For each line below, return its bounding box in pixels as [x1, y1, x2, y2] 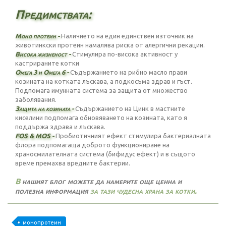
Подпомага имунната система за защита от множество [15, 87, 188, 94]
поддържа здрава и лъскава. [15, 123, 105, 130]
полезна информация [15, 186, 88, 195]
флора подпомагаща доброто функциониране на [15, 141, 169, 148]
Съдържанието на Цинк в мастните [74, 105, 185, 112]
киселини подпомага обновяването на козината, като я [15, 114, 187, 121]
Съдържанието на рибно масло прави [69, 69, 187, 76]
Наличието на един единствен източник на [60, 32, 194, 39]
